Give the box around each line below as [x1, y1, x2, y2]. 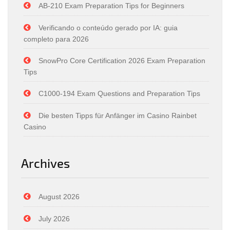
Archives [21, 156, 70, 170]
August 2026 [39, 193, 80, 201]
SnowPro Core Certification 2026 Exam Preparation [39, 56, 205, 65]
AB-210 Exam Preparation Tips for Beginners [39, 2, 184, 10]
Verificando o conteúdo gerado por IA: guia [39, 24, 178, 32]
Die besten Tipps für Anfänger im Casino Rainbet [39, 111, 197, 120]
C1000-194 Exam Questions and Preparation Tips [39, 89, 200, 98]
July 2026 [39, 215, 70, 223]
